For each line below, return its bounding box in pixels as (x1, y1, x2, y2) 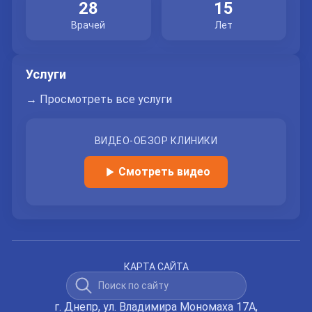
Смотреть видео (118, 165, 210, 178)
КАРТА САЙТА (123, 261, 189, 272)
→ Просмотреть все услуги (26, 93, 172, 106)
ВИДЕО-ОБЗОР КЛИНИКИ (94, 135, 218, 146)
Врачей (71, 19, 106, 31)
